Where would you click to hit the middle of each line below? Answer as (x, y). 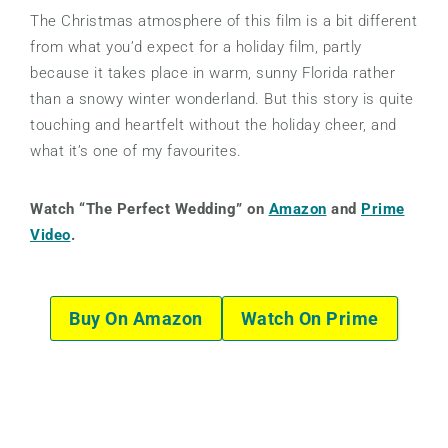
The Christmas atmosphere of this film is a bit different (223, 21)
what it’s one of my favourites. (136, 151)
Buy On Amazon (136, 318)
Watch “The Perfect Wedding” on (149, 209)
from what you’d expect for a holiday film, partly (196, 47)
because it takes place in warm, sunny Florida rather (212, 73)
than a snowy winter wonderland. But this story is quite (222, 99)
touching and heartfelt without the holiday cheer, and (213, 125)
